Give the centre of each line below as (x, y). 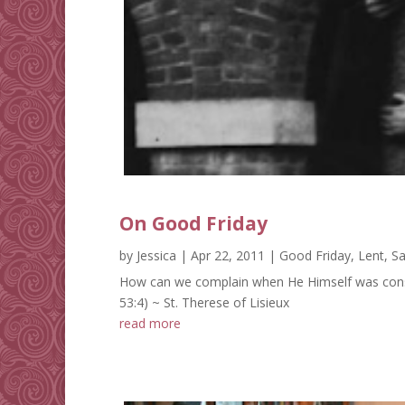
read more (150, 324)
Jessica (156, 256)
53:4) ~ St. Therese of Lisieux (204, 303)
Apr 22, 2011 (228, 256)
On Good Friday (193, 224)
